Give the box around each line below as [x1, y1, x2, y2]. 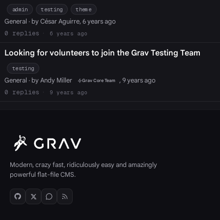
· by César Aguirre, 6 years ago [27, 17, 116, 26]
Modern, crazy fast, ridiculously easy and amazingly [10, 161, 157, 169]
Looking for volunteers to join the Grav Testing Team [4, 48, 200, 58]
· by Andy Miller [27, 76, 74, 84]
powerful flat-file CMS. [10, 170, 76, 179]
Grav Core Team [82, 78, 115, 84]
